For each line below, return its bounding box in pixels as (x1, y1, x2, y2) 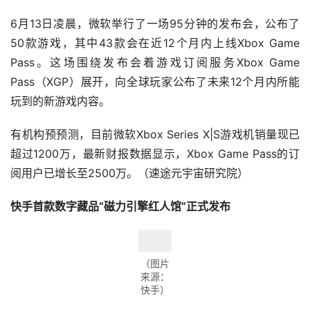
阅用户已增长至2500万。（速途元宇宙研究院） (10, 166, 248, 181)
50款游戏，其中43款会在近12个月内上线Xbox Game (10, 36, 300, 51)
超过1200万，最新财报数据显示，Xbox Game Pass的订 (10, 147, 300, 161)
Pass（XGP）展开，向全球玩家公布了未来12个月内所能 (10, 75, 300, 89)
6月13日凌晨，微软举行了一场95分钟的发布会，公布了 (10, 17, 300, 31)
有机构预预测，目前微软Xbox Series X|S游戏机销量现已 (10, 127, 300, 142)
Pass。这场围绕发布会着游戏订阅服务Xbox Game (10, 55, 300, 70)
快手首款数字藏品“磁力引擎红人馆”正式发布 (10, 199, 230, 214)
